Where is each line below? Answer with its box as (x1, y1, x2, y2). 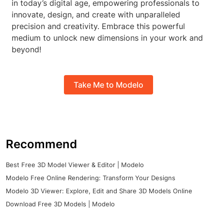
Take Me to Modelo (74, 79, 143, 90)
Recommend (6, 137, 77, 152)
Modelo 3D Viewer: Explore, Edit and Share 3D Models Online (6, 187, 192, 195)
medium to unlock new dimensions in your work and (12, 33, 203, 43)
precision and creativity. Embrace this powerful (12, 21, 185, 31)
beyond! (12, 45, 41, 55)
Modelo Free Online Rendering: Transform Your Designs (6, 174, 175, 182)
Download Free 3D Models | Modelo (6, 200, 115, 208)
